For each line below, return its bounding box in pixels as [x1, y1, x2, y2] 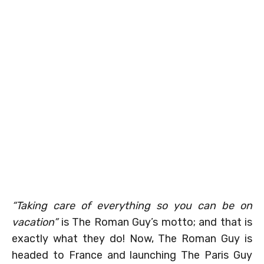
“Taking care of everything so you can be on [12, 199, 252, 212]
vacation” [12, 215, 58, 229]
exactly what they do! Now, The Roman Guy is [12, 232, 252, 245]
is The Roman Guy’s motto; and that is [58, 215, 252, 229]
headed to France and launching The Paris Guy [12, 248, 252, 262]
